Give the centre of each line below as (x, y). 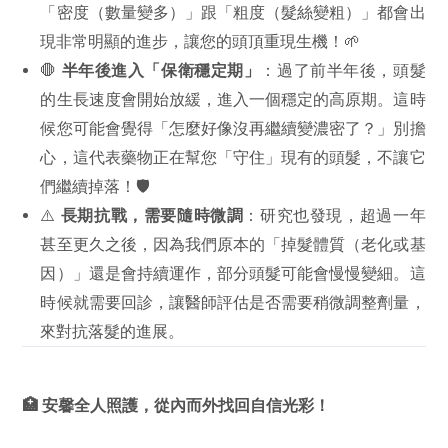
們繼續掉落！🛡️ (95, 185)
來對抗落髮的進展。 (112, 330)
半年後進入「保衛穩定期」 (161, 69)
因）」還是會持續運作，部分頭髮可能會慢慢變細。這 (233, 272)
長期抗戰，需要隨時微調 (152, 214)
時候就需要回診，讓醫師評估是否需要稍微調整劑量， (233, 301)
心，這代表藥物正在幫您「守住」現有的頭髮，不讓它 (233, 156)
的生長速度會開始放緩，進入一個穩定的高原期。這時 (233, 98)
